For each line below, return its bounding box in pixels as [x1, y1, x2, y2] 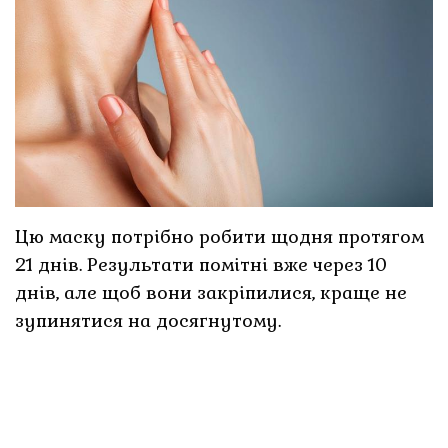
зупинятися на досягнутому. [15, 308, 282, 332]
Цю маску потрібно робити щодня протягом [15, 224, 425, 248]
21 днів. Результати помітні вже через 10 [15, 252, 388, 276]
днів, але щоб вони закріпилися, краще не [15, 280, 408, 304]
